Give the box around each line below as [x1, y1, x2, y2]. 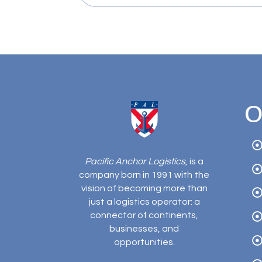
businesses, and [109, 224, 180, 234]
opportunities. [113, 237, 175, 247]
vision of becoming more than [81, 184, 208, 194]
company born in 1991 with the [79, 170, 210, 180]
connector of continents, [90, 211, 199, 220]
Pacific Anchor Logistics [85, 157, 186, 167]
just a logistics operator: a [88, 197, 200, 207]
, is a [185, 157, 204, 167]
